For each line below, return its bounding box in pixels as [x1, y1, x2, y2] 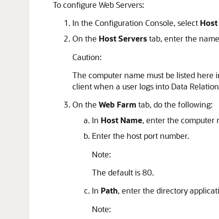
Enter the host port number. [92, 131, 189, 141]
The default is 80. [92, 167, 154, 177]
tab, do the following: [136, 99, 213, 109]
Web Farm [99, 99, 136, 109]
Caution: [72, 52, 102, 62]
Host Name [101, 115, 142, 125]
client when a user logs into [72, 81, 171, 91]
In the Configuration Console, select [72, 18, 200, 28]
